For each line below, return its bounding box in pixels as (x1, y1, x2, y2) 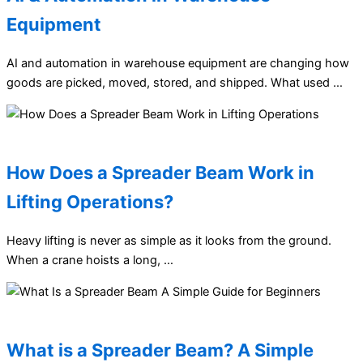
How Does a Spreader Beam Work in (6, 162, 314, 184)
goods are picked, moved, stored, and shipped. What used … (6, 75, 343, 91)
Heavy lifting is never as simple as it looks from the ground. (6, 233, 331, 249)
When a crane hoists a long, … (6, 253, 173, 268)
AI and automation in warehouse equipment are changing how (6, 56, 349, 71)
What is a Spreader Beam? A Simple (6, 339, 314, 361)
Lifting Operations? (6, 191, 173, 213)
